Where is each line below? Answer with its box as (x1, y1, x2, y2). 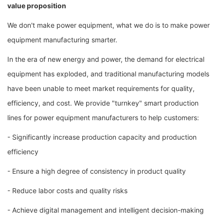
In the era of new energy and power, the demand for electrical (7, 54, 204, 63)
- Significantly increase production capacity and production (7, 132, 197, 141)
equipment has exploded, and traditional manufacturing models (7, 69, 209, 78)
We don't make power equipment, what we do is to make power (7, 20, 210, 29)
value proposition (7, 1, 66, 10)
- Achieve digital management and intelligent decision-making (7, 205, 204, 214)
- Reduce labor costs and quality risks (7, 186, 127, 195)
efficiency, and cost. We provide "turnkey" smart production (7, 98, 199, 107)
